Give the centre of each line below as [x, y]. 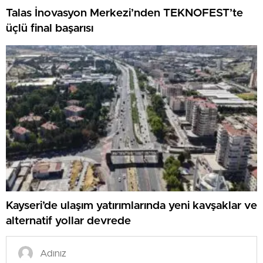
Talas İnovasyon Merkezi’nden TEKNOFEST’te [124, 14]
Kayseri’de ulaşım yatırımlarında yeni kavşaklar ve [131, 206]
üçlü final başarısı [50, 29]
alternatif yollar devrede [68, 221]
